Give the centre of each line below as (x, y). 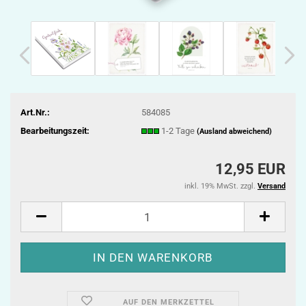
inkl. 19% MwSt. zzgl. (221, 186)
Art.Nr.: (35, 112)
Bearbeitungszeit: (55, 130)
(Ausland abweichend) (234, 131)
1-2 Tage (179, 130)
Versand (272, 186)
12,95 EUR (250, 169)
